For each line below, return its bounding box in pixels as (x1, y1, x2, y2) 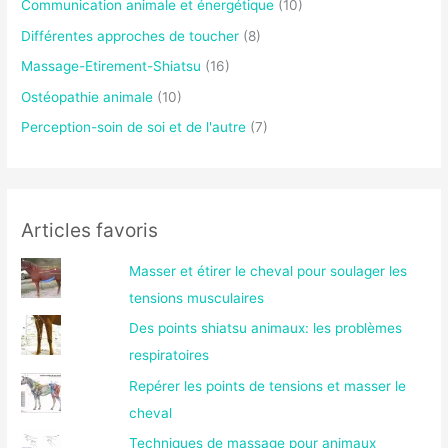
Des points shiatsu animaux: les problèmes (129, 320, 403, 337)
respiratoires (129, 347, 210, 364)
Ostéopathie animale (21, 88, 154, 105)
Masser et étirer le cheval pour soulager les (129, 262, 408, 279)
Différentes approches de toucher (21, 27, 240, 44)
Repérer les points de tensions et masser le (129, 377, 407, 394)
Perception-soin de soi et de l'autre (21, 119, 247, 136)
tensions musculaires (129, 289, 265, 306)
